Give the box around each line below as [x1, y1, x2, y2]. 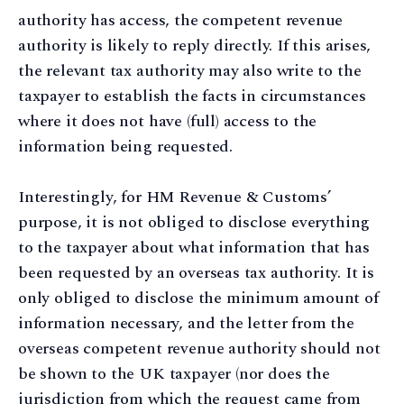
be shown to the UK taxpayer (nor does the [18, 362, 330, 387]
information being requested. [18, 133, 233, 159]
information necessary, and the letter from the [18, 311, 354, 336]
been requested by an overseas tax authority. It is [18, 261, 375, 286]
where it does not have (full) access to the [18, 108, 317, 133]
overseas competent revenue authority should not [18, 336, 381, 362]
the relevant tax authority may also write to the [18, 58, 362, 83]
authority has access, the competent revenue [18, 7, 344, 32]
